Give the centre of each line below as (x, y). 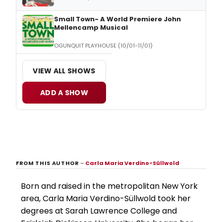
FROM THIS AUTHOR (48, 163)
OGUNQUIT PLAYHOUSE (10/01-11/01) (103, 46)
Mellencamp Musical (91, 28)
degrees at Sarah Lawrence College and (99, 211)
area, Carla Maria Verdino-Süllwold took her (106, 199)
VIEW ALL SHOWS (64, 71)
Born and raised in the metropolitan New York (109, 186)
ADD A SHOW (64, 93)
